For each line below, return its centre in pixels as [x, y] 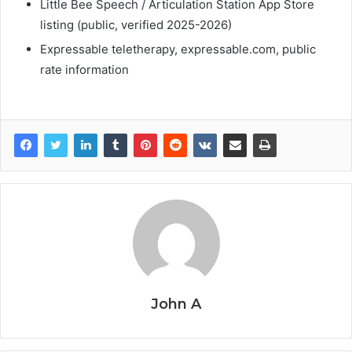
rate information [84, 69]
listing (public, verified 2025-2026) [136, 24]
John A [176, 304]
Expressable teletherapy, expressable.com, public [178, 49]
